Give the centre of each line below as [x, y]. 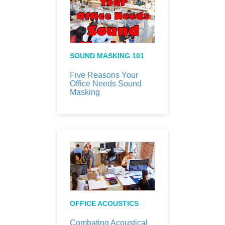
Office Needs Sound [106, 84]
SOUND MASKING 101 [107, 56]
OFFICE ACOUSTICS [104, 203]
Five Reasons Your [104, 75]
